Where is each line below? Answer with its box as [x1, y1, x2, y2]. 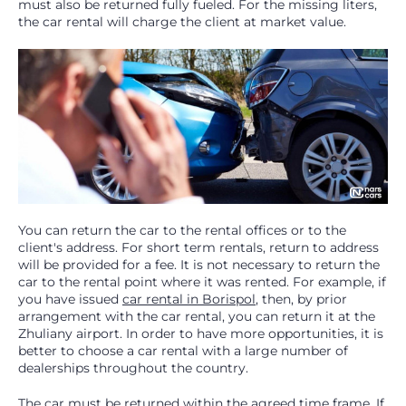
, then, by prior [256, 290, 347, 307]
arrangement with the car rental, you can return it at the [18, 307, 375, 324]
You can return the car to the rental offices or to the [18, 221, 346, 238]
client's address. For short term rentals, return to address [18, 238, 379, 256]
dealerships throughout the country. [18, 359, 248, 376]
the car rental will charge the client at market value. [18, 14, 346, 31]
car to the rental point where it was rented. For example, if [18, 273, 386, 290]
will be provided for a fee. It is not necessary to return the [18, 256, 380, 273]
